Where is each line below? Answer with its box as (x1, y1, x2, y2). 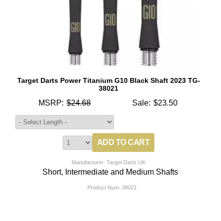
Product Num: (87, 184, 120, 190)
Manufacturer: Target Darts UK (72, 159, 146, 165)
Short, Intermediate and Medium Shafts (42, 167, 179, 176)
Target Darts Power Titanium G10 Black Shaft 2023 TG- (17, 76, 200, 84)
